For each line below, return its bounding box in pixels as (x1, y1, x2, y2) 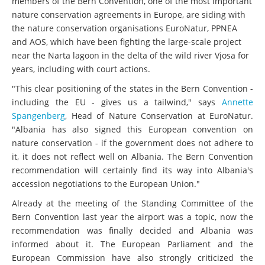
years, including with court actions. (12, 63, 150, 75)
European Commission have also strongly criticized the (12, 251, 253, 263)
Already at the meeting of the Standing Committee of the (12, 197, 253, 209)
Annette (222, 96, 253, 108)
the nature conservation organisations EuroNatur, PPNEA (12, 22, 237, 34)
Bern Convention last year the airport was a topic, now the (12, 211, 253, 222)
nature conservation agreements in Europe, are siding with (12, 8, 245, 20)
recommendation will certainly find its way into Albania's (12, 164, 253, 176)
